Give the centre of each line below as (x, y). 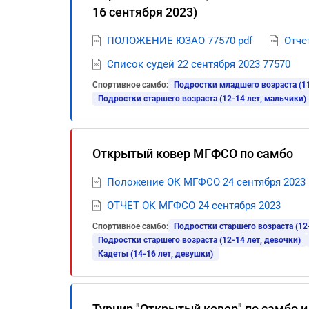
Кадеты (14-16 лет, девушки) (156, 254)
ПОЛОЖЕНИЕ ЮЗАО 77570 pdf (180, 41)
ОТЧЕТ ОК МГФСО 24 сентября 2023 (194, 206)
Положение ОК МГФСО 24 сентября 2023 (206, 182)
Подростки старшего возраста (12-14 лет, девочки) (199, 240)
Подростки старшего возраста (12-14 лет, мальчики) (202, 99)
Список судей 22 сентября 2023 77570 (199, 64)
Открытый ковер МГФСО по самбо (193, 153)
